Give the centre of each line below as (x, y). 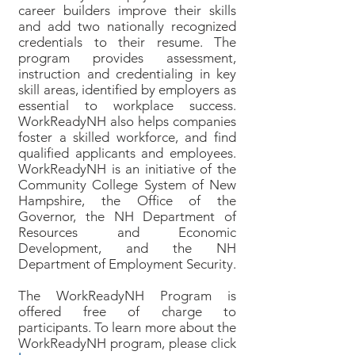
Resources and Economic (127, 232)
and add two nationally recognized (127, 26)
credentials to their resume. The (127, 42)
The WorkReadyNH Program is (127, 296)
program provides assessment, (127, 58)
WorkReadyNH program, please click (127, 343)
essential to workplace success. (127, 105)
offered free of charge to (127, 311)
